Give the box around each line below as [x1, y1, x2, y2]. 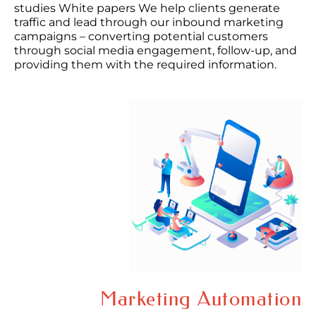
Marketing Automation [100, 287, 302, 311]
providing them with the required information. [14, 57, 276, 71]
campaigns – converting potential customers [14, 29, 268, 43]
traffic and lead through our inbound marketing [14, 15, 284, 29]
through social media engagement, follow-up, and [14, 43, 297, 57]
